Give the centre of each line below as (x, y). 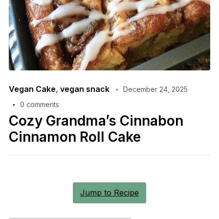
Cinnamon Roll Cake (75, 137)
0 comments (39, 105)
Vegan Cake (32, 89)
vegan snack (85, 89)
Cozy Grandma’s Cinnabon (96, 121)
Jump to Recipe (109, 193)
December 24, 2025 (155, 89)
